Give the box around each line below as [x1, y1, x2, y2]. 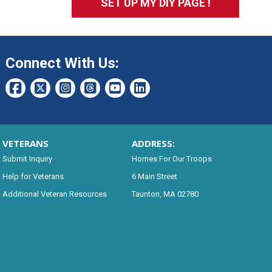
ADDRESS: [131, 137, 175, 149]
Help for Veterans [2, 171, 64, 181]
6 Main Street [131, 171, 177, 181]
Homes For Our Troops [131, 154, 212, 163]
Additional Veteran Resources [2, 189, 107, 199]
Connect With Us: [5, 54, 119, 72]
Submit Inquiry [2, 154, 52, 163]
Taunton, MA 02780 [131, 189, 199, 199]
